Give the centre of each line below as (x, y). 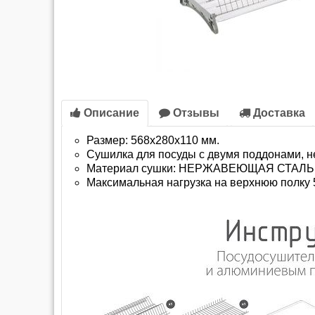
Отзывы (195, 113)
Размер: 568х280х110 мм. (153, 140)
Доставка (278, 113)
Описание (110, 113)
